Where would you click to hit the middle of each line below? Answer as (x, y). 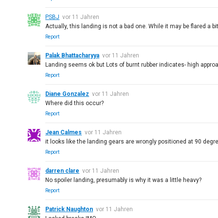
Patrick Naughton (69, 209)
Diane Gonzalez (67, 94)
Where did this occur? (75, 103)
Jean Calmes (64, 132)
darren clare (63, 171)
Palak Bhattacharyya (73, 55)
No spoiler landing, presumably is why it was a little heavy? (124, 180)
